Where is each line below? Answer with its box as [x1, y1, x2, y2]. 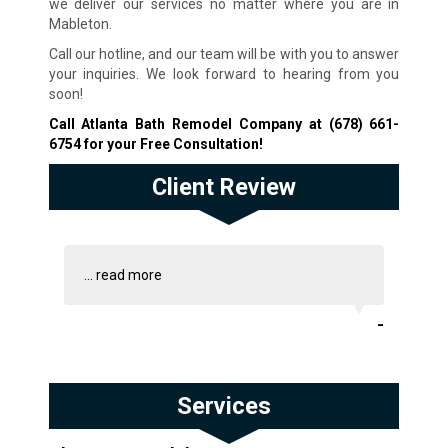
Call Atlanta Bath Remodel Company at [48, 115, 329, 132]
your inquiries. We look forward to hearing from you [48, 65, 400, 82]
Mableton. [48, 15, 112, 32]
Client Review [151, 172, 296, 201]
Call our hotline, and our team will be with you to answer [48, 45, 400, 62]
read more [95, 266, 162, 283]
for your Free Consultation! [80, 135, 263, 152]
